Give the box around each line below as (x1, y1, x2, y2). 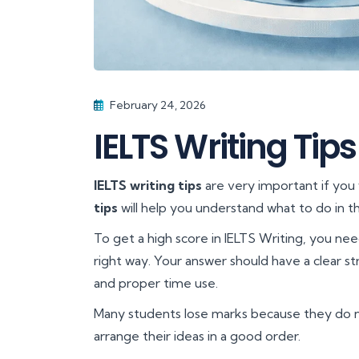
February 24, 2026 (107, 97, 206, 112)
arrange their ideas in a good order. (94, 327, 301, 344)
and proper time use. (94, 274, 218, 291)
